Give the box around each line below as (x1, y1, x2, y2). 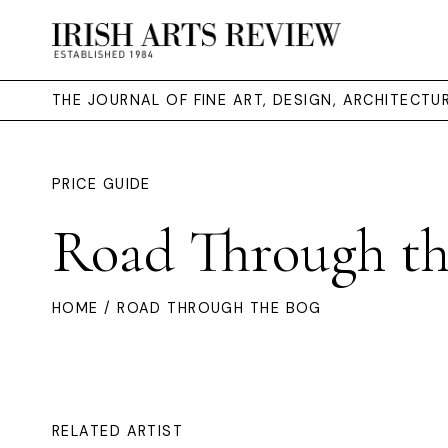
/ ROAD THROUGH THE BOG (98, 299, 322, 317)
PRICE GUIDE (52, 175, 151, 193)
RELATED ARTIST (52, 422, 184, 440)
